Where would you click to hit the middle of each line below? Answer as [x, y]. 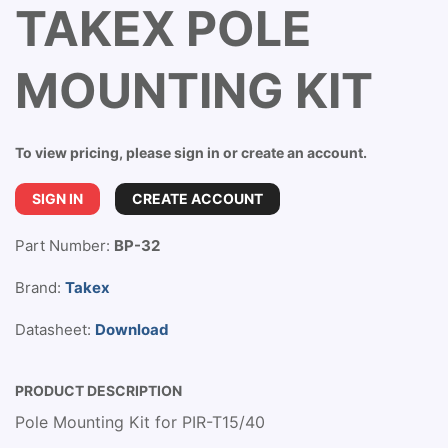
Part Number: [64, 245]
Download [132, 329]
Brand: [40, 287]
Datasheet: [55, 329]
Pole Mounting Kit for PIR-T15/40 [140, 422]
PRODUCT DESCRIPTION [98, 390]
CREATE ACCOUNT [197, 198]
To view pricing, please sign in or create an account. [191, 152]
